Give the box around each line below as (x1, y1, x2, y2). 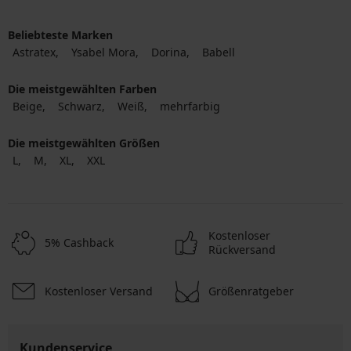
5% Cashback (45, 235, 114, 251)
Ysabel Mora (71, 45, 136, 60)
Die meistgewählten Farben (8, 81, 157, 97)
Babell (202, 45, 235, 60)
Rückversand (208, 242, 276, 258)
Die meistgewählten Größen (8, 136, 160, 151)
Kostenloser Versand (45, 284, 153, 299)
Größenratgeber (208, 284, 294, 299)
